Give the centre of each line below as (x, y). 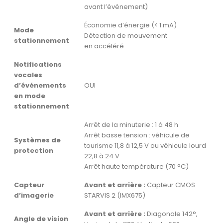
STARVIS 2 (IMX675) (115, 196)
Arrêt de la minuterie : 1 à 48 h (131, 125)
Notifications (38, 65)
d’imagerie (34, 196)
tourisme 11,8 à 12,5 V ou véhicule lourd (145, 146)
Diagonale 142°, (171, 214)
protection (34, 151)
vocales (28, 75)
